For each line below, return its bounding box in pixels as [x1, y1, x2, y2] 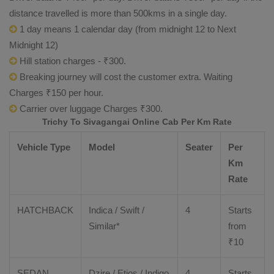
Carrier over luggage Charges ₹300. [17, 103, 163, 114]
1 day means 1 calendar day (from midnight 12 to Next [17, 24, 236, 34]
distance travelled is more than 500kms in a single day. [9, 8, 227, 18]
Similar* [89, 221, 120, 231]
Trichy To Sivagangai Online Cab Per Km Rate [42, 117, 232, 127]
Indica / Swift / [89, 205, 144, 215]
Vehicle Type [17, 142, 70, 152]
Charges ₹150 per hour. [9, 87, 103, 98]
